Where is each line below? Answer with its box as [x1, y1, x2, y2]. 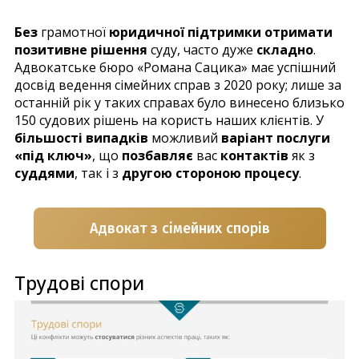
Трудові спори [14, 270, 144, 296]
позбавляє [122, 147, 193, 165]
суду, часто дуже [147, 41, 256, 59]
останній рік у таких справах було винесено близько [14, 94, 345, 112]
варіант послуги [221, 129, 330, 147]
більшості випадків [14, 129, 148, 147]
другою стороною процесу [122, 164, 299, 183]
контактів [220, 147, 288, 165]
